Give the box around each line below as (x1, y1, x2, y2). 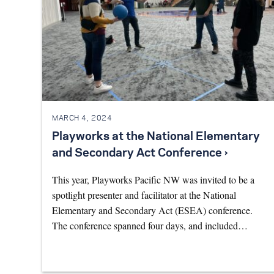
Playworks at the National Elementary (52, 131, 260, 143)
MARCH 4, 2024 (52, 114, 113, 122)
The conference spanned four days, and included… (52, 219, 248, 232)
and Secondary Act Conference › (52, 148, 228, 160)
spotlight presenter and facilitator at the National (52, 188, 236, 202)
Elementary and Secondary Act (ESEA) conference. (52, 204, 253, 217)
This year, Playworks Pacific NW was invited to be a (52, 173, 254, 187)
